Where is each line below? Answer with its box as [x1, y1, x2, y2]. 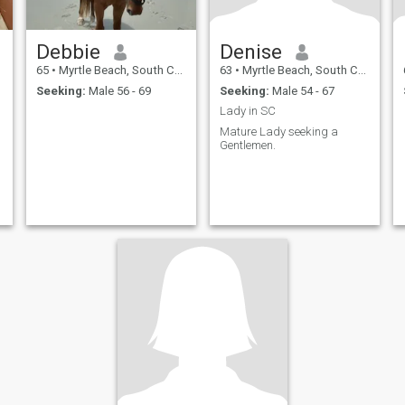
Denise [219, 40, 282, 64]
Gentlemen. [219, 137, 276, 152]
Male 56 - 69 [85, 83, 151, 98]
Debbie [35, 40, 100, 64]
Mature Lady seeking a [219, 124, 338, 138]
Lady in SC [219, 104, 276, 118]
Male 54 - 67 [268, 83, 334, 98]
